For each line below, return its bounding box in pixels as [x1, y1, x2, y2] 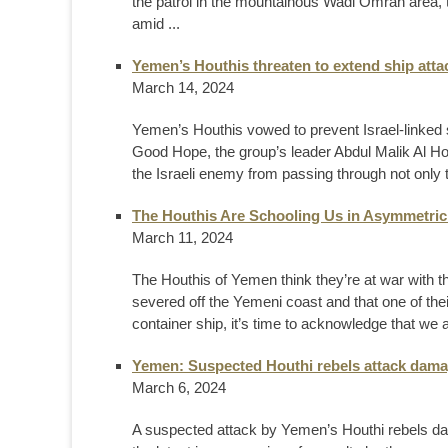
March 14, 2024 [132, 78, 234, 96]
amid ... [132, 14, 180, 32]
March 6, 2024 [132, 378, 226, 396]
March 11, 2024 [132, 228, 233, 246]
